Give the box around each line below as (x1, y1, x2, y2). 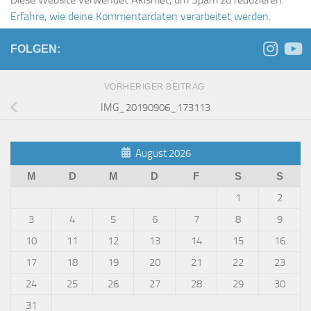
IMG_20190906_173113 (101, 101, 210, 114)
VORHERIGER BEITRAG (103, 82, 208, 92)
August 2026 (135, 147, 191, 160)
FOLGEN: (10, 43, 60, 56)
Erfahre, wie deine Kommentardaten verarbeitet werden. (10, 10, 271, 24)
